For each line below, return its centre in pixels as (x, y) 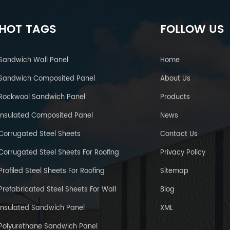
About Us (176, 79)
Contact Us (179, 134)
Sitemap (175, 171)
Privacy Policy (183, 152)
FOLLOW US (193, 29)
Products (175, 97)
